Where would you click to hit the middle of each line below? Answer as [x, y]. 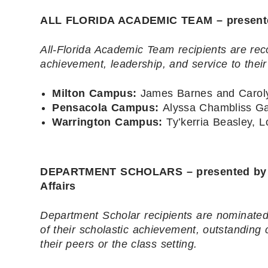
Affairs [58, 186]
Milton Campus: [96, 93]
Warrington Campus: [109, 122]
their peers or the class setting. [119, 244]
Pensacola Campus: [107, 107]
